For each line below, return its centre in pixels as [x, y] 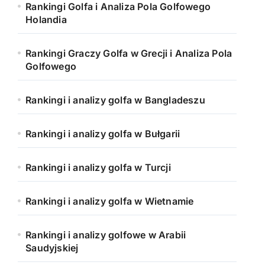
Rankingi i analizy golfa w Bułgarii [103, 134]
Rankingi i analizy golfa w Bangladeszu [115, 100]
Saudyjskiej [52, 248]
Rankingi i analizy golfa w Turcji [98, 167]
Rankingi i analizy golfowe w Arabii [106, 235]
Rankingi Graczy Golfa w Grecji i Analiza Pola [129, 53]
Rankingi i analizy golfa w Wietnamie [110, 201]
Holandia [46, 20]
